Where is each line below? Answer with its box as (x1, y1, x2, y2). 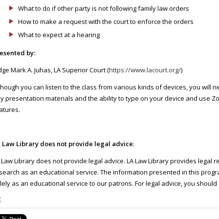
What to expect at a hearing (18, 30, 100, 39)
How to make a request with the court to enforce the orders (18, 17, 194, 26)
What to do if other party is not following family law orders (18, 4, 189, 13)
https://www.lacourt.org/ (109, 66, 181, 74)
